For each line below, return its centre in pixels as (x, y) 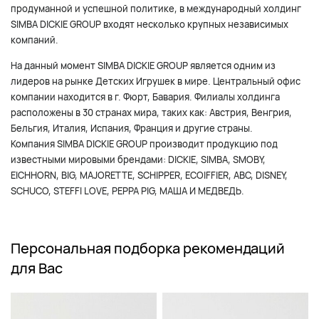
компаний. (35, 40)
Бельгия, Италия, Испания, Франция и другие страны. (132, 129)
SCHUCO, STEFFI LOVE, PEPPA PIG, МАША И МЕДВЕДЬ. (127, 191)
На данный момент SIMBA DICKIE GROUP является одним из (143, 66)
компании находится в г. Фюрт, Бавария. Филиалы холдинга (145, 97)
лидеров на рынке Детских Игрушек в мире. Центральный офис (156, 82)
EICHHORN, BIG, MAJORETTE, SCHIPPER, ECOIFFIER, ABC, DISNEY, (149, 176)
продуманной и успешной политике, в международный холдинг (156, 9)
